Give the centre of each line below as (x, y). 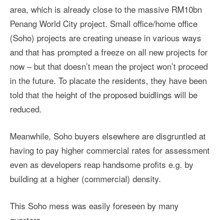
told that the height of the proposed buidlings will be (104, 95)
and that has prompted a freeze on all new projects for (109, 52)
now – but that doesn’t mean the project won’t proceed (109, 66)
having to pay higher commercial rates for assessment (110, 150)
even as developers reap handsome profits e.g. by (102, 164)
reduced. (26, 109)
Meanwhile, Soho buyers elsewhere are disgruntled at (108, 136)
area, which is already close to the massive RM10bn (106, 9)
